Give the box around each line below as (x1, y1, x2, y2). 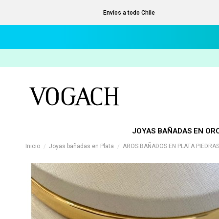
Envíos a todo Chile (103, 9, 155, 16)
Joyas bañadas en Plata (49, 143, 114, 150)
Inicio (25, 143, 40, 150)
